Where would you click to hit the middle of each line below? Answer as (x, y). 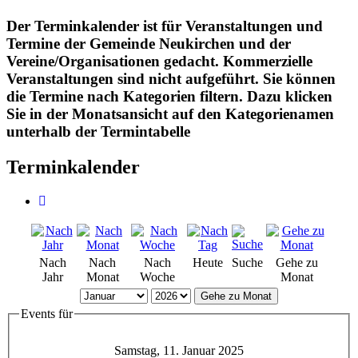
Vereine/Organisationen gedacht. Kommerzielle (159, 61)
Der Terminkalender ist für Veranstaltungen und (165, 26)
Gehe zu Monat (236, 296)
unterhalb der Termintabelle (98, 131)
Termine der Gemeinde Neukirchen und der (149, 43)
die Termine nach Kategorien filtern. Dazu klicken (169, 96)
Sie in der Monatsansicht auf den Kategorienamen (170, 113)
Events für (47, 313)
